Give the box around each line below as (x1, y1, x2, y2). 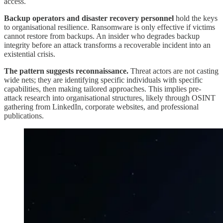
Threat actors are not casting (128, 66, 219, 75)
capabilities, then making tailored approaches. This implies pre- (4, 84, 201, 93)
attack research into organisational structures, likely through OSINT (4, 93, 216, 102)
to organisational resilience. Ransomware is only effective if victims (4, 22, 215, 31)
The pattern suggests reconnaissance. (4, 66, 128, 75)
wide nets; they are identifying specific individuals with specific (4, 75, 203, 84)
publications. (4, 111, 44, 120)
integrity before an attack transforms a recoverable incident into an (4, 40, 211, 49)
